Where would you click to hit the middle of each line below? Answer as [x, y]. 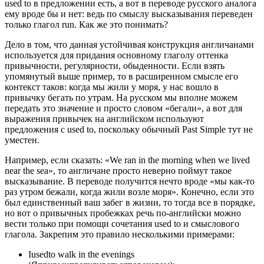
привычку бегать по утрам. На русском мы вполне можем [121, 97]
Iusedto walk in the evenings [81, 254]
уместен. [22, 140]
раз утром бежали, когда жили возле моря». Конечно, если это [129, 192]
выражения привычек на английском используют [104, 118]
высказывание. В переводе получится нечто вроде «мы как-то [130, 181]
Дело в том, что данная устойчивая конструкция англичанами [129, 44]
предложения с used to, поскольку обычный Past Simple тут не [129, 129]
